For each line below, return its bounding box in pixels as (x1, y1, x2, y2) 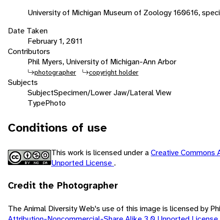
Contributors (8, 46, 50, 56)
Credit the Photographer (8, 179, 118, 192)
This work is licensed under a (51, 147, 151, 158)
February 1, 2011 (27, 35, 82, 46)
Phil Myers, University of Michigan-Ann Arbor (27, 56, 176, 67)
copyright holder (89, 67, 138, 77)
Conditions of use (8, 119, 107, 136)
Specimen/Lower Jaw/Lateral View (54, 87, 171, 98)
